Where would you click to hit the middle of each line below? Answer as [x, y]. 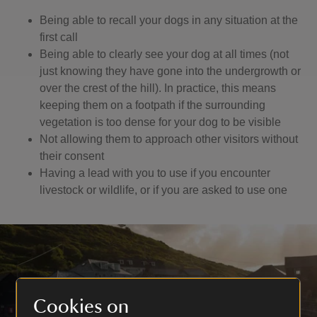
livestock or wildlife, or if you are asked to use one [163, 190]
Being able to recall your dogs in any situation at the [169, 20]
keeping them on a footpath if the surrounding [152, 105]
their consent [72, 156]
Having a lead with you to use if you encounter [155, 173]
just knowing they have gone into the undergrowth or [170, 71]
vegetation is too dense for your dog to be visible [160, 122]
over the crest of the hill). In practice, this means [158, 88]
